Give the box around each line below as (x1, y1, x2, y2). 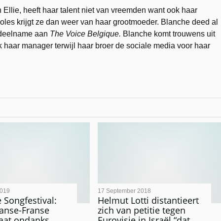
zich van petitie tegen (98, 204, 185, 217)
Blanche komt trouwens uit (121, 29, 215, 38)
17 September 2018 (98, 187, 151, 194)
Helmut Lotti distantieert (98, 194, 199, 207)
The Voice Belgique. (50, 29, 121, 38)
